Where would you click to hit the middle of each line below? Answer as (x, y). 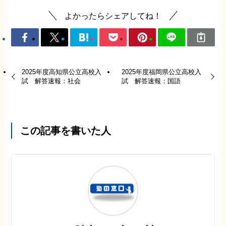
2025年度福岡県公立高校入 (162, 72)
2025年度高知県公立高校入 (61, 72)
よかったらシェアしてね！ (113, 16)
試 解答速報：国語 (151, 81)
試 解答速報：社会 (51, 81)
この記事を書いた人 (65, 130)
